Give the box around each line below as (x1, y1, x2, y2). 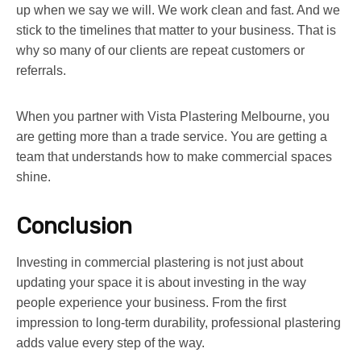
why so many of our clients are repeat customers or (16, 43, 305, 57)
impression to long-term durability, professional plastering (16, 315, 341, 330)
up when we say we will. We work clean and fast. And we (16, 2, 340, 17)
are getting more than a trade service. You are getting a (16, 129, 327, 143)
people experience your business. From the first (16, 295, 286, 309)
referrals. (16, 63, 66, 77)
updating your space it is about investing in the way (16, 275, 306, 289)
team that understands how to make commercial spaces (16, 149, 332, 164)
